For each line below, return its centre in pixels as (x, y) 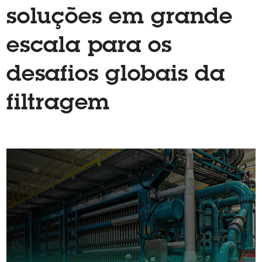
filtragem (58, 105)
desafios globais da (116, 76)
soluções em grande (120, 19)
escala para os (89, 47)
